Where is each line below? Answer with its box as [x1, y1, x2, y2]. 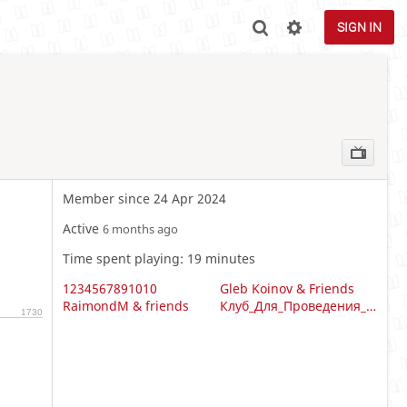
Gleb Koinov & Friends [219, 280, 354, 298]
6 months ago [102, 222, 178, 238]
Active [62, 220, 103, 238]
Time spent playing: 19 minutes [62, 250, 255, 268]
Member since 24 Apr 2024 [62, 190, 226, 208]
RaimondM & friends [62, 297, 189, 315]
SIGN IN [337, 20, 382, 35]
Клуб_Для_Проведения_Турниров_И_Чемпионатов [365, 297, 376, 315]
